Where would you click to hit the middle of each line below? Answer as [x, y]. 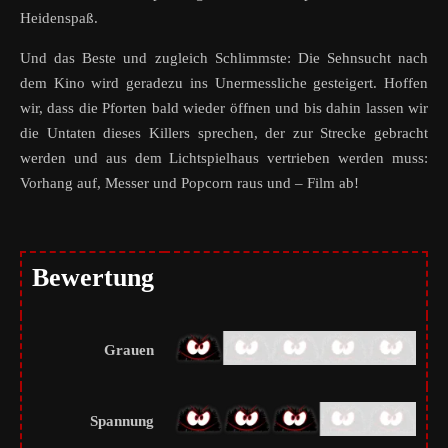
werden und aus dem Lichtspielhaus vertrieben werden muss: [224, 157]
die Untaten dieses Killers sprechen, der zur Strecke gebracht [224, 132]
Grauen [129, 349]
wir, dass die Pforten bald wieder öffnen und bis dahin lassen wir [224, 107]
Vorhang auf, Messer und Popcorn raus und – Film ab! [189, 182]
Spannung [122, 420]
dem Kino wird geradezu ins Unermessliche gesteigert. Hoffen [224, 82]
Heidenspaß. [59, 17]
